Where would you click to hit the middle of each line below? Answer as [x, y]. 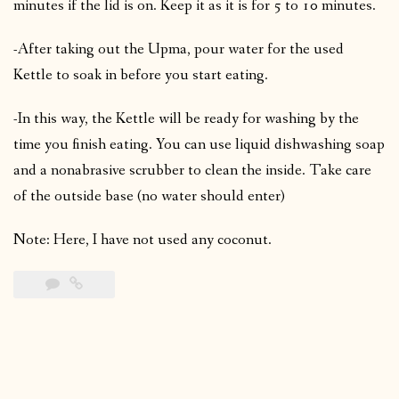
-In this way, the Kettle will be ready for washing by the [186, 118]
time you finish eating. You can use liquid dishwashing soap [199, 144]
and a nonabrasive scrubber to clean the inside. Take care [192, 170]
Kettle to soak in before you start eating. [141, 75]
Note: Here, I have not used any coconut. [142, 240]
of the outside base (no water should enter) [149, 196]
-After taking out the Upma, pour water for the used [179, 49]
